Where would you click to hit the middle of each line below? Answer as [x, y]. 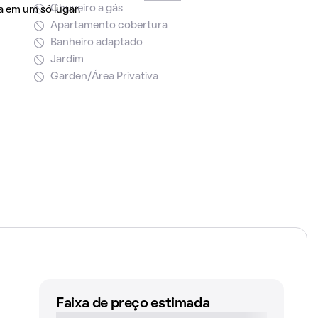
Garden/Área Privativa [104, 77]
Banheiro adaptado [96, 43]
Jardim [67, 60]
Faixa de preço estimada [133, 304]
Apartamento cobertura [109, 26]
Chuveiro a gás [86, 9]
